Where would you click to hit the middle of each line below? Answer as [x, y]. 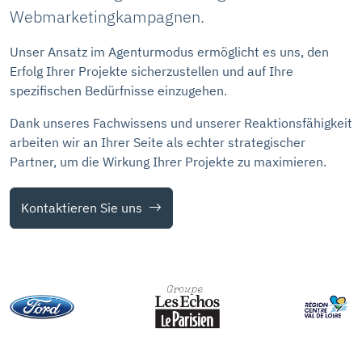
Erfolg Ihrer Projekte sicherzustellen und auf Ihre [152, 71]
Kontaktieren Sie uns [81, 208]
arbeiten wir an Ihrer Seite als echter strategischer [158, 142]
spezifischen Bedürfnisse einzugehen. [118, 90]
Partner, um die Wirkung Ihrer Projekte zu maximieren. [168, 161]
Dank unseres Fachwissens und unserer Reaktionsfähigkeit [181, 122]
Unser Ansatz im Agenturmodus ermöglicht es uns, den [169, 51]
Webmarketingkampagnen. [107, 16]
